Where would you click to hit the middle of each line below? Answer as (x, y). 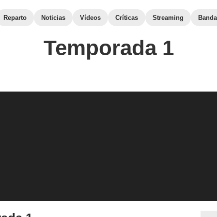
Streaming (168, 18)
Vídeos (90, 18)
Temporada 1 (108, 48)
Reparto (15, 18)
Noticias (53, 18)
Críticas (127, 18)
